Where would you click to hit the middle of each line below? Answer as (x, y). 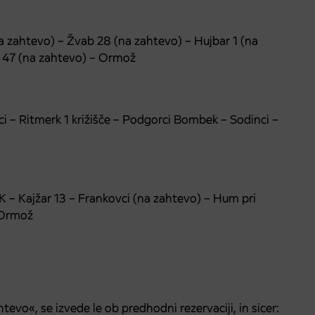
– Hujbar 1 (211, 40)
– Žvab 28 (84, 40)
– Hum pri (229, 198)
